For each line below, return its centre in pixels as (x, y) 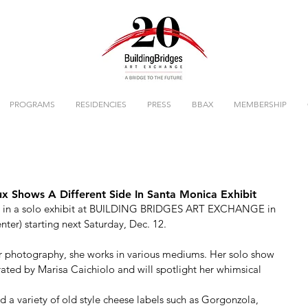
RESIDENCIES (101, 104)
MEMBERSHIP (260, 104)
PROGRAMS (32, 104)
